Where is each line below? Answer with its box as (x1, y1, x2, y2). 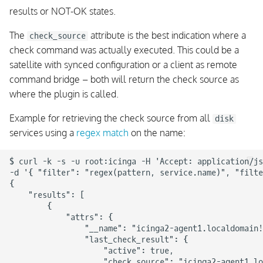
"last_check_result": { (9, 234, 188, 245)
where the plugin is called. (9, 88, 119, 100)
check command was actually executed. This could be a (9, 44, 239, 56)
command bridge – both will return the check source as (9, 73, 239, 85)
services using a (9, 127, 76, 139)
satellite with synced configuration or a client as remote (9, 59, 237, 70)
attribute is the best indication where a (88, 29, 246, 41)
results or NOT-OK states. (9, 5, 116, 17)
